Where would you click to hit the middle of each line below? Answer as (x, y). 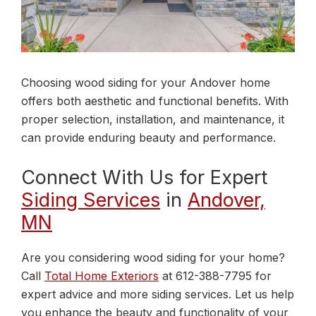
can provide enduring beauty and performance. (148, 137)
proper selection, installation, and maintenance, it (153, 119)
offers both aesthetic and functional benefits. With (155, 101)
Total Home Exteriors (102, 275)
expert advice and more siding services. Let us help (158, 294)
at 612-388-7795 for (215, 275)
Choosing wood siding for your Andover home (146, 82)
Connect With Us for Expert (144, 177)
